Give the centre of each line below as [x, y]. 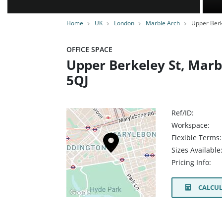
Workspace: [191, 125]
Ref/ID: [183, 113]
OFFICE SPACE [89, 49]
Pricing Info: [191, 163]
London [124, 23]
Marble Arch [163, 23]
